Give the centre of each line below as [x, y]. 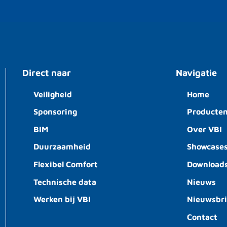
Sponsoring [55, 112]
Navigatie [196, 72]
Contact [202, 217]
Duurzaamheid [62, 147]
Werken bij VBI [62, 199]
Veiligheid [53, 94]
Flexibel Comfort [66, 164]
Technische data [65, 182]
